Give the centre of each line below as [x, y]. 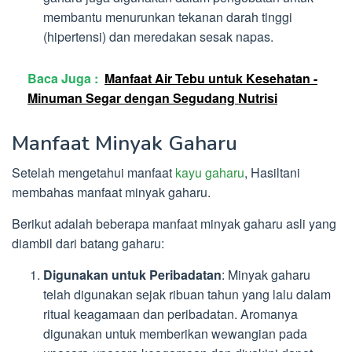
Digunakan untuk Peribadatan [132, 274]
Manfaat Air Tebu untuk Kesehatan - [211, 78]
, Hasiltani [272, 172]
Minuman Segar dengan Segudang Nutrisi [152, 97]
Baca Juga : [63, 78]
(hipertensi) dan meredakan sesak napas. [158, 37]
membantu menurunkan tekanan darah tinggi [168, 17]
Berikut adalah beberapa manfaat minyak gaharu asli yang [174, 223]
